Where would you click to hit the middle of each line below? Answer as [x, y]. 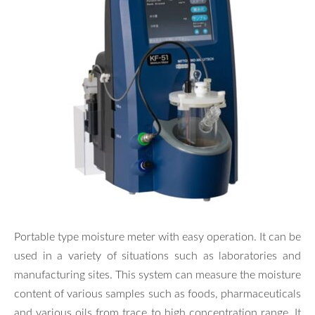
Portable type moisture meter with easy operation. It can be [157, 236]
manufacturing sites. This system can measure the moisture [157, 274]
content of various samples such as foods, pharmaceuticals [157, 293]
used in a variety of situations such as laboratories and [157, 255]
